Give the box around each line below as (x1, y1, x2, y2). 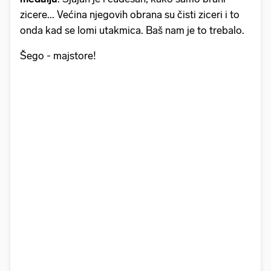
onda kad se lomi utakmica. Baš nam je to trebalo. (20, 24, 247, 37)
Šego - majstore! (20, 50, 96, 62)
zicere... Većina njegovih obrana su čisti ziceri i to (20, 8, 240, 21)
